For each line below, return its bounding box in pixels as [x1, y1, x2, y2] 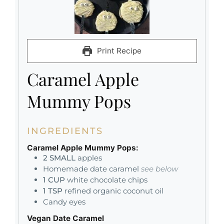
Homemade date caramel [43, 163, 139, 173]
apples [77, 152, 102, 162]
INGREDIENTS [27, 125, 103, 136]
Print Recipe [95, 45, 142, 55]
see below [141, 163, 178, 173]
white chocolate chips [67, 174, 147, 184]
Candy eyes [43, 196, 85, 206]
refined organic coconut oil [64, 185, 163, 195]
